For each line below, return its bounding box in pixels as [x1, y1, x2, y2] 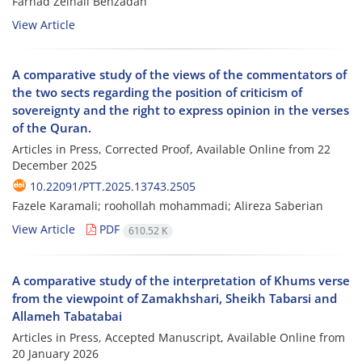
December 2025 [12, 158, 97, 174]
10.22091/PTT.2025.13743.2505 [30, 179, 196, 195]
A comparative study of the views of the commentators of [12, 66, 347, 83]
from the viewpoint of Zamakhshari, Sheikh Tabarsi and [12, 289, 337, 306]
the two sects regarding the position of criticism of [12, 84, 302, 101]
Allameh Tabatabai [12, 307, 122, 324]
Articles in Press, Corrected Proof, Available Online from [12, 141, 318, 158]
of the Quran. [12, 120, 91, 137]
